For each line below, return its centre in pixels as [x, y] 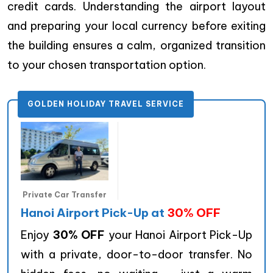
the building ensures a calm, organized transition [136, 46]
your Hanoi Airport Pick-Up [179, 235]
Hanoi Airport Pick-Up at [94, 213]
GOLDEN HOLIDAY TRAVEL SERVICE [106, 104]
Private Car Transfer [65, 195]
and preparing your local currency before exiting [136, 26]
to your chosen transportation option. [107, 65]
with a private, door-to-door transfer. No [136, 255]
